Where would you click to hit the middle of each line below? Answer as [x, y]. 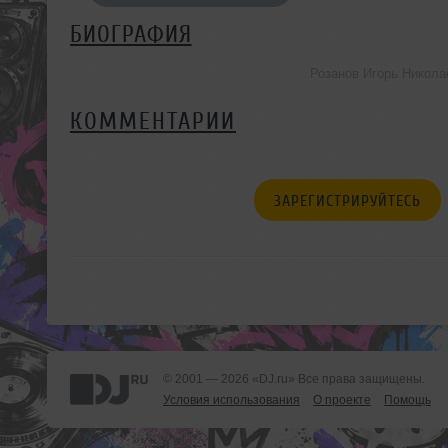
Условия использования [231, 399]
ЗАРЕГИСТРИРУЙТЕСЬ [347, 200]
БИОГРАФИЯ [131, 34]
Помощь [407, 399]
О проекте [342, 399]
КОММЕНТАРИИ [153, 121]
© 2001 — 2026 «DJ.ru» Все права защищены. [294, 378]
